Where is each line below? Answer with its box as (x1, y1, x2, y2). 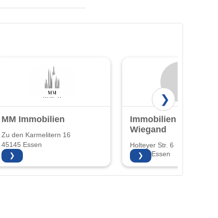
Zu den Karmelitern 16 (1, 131, 71, 139)
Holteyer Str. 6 (130, 141, 174, 149)
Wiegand (130, 124, 166, 134)
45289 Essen (130, 150, 170, 158)
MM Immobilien (1, 114, 65, 124)
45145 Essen (1, 141, 42, 148)
